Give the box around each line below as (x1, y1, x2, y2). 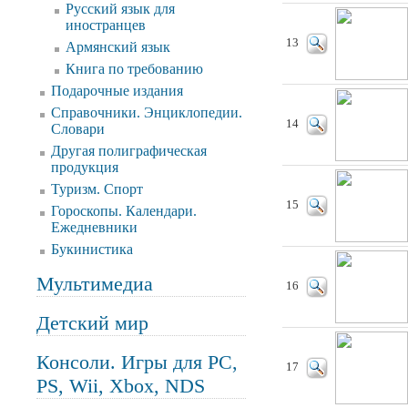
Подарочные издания (51, 83, 183, 98)
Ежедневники (51, 219, 138, 235)
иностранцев (66, 17, 146, 33)
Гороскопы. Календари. (51, 203, 197, 219)
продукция (51, 159, 118, 175)
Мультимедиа (36, 272, 153, 295)
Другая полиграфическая (51, 143, 207, 158)
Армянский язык (66, 39, 170, 55)
